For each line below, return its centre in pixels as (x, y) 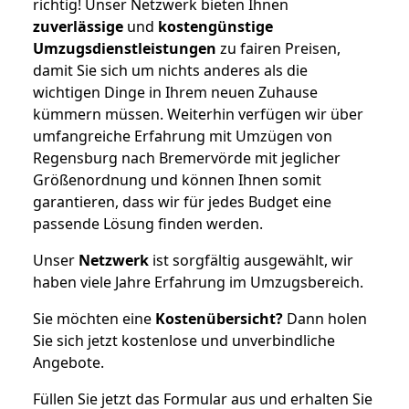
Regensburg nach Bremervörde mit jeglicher (187, 157)
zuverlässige (78, 26)
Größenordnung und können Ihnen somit (177, 179)
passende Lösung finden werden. (148, 223)
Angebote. (68, 362)
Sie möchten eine (94, 318)
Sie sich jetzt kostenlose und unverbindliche (184, 340)
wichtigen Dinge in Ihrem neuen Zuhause (175, 92)
